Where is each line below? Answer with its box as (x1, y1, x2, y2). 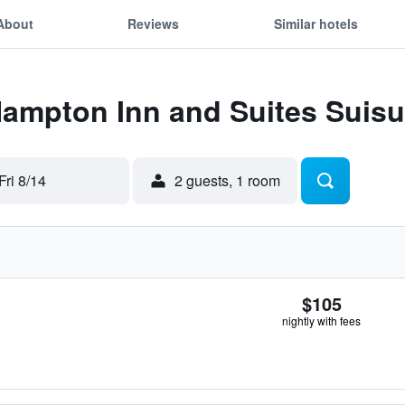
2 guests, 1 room (174, 170, 280, 191)
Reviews (127, 14, 180, 33)
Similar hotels (273, 14, 358, 33)
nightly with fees (282, 313, 361, 328)
